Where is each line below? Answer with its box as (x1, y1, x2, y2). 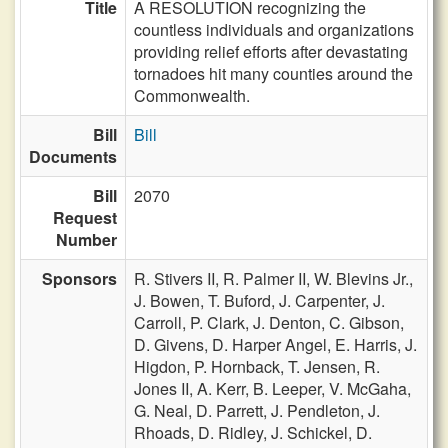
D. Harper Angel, (212, 333, 335, 356)
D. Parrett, (196, 399, 271, 422)
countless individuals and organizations (134, 18, 414, 41)
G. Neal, (134, 399, 196, 422)
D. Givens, (134, 333, 212, 356)
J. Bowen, (134, 289, 208, 312)
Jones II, (134, 377, 197, 400)
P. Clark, (190, 311, 253, 334)
